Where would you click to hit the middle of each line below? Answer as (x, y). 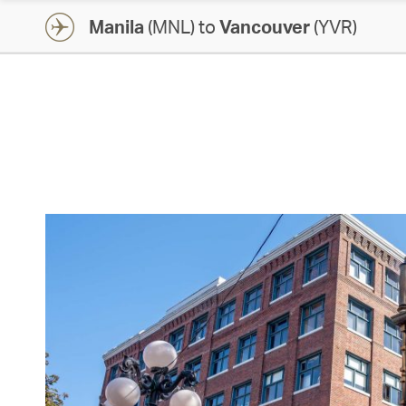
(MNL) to (182, 26)
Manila (116, 26)
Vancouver (265, 26)
